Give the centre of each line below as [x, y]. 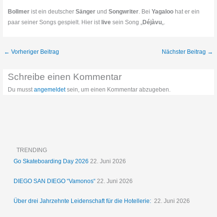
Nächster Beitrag [184, 52]
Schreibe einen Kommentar [65, 77]
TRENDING [32, 150]
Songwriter [124, 11]
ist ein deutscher [53, 11]
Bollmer [19, 11]
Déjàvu [152, 22]
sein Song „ [127, 22]
